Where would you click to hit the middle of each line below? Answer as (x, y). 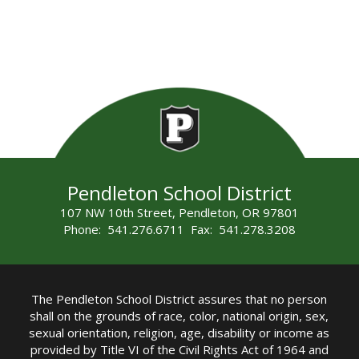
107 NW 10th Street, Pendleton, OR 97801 (179, 213)
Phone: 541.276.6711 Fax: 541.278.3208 (179, 230)
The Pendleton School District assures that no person (179, 298)
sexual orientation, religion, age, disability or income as (179, 332)
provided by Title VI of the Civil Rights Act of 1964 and (179, 349)
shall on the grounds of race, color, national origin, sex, (179, 315)
